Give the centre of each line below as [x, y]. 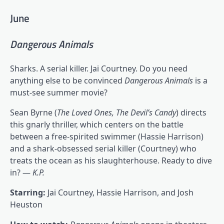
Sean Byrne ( [33, 112]
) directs [191, 112]
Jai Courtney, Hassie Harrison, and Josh [120, 192]
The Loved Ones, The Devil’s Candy [116, 112]
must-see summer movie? [59, 92]
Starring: [29, 192]
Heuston [26, 204]
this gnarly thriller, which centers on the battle [97, 124]
